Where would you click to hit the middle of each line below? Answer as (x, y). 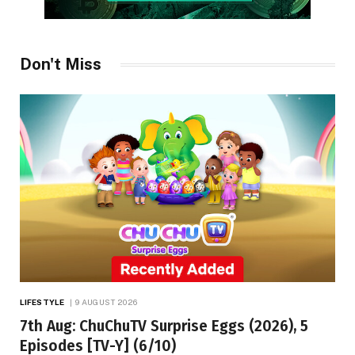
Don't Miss (61, 65)
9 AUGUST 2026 (107, 302)
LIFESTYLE (42, 302)
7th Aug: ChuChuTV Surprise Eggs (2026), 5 (164, 326)
